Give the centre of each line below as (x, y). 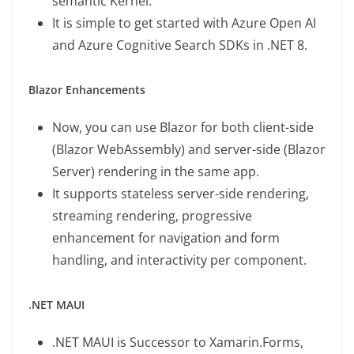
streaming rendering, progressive (152, 216)
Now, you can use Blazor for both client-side (183, 128)
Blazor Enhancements (87, 90)
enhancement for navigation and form (166, 238)
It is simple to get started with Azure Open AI (184, 23)
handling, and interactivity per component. (179, 260)
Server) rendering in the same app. (156, 172)
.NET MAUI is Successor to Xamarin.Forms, (178, 343)
